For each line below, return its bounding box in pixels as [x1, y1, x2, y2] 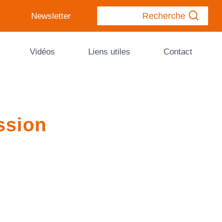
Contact [163, 47, 192, 56]
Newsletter [31, 11, 71, 21]
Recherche [142, 11, 185, 21]
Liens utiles [88, 47, 130, 56]
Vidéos [29, 47, 55, 56]
